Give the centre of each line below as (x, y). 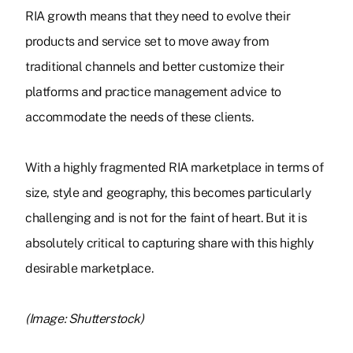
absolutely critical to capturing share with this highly (170, 243)
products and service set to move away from (147, 42)
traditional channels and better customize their (155, 67)
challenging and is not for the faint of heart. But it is (166, 218)
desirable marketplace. (89, 269)
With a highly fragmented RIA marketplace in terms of (175, 168)
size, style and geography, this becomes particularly (168, 193)
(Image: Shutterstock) (85, 319)
